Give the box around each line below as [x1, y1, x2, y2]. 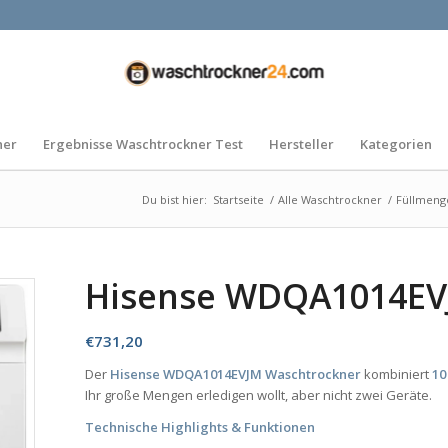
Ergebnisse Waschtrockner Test [42, 135, 243, 153]
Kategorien [359, 135, 432, 153]
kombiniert [361, 365, 433, 384]
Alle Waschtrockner [277, 192, 382, 207]
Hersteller [268, 135, 334, 153]
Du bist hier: [141, 192, 207, 207]
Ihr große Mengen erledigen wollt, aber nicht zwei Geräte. [85, 386, 433, 405]
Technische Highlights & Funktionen [85, 418, 316, 437]
